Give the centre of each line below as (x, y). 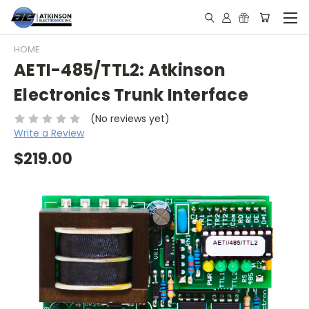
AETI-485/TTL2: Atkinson (120, 70)
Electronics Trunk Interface (131, 95)
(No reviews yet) (130, 118)
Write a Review (49, 133)
